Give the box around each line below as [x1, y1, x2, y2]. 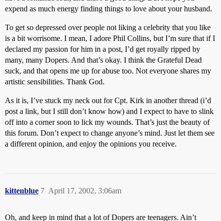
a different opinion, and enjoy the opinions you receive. [5, 140, 177, 148]
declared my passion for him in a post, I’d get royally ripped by [5, 45, 200, 53]
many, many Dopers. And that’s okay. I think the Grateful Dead [5, 56, 202, 64]
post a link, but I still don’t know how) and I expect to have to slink [5, 107, 214, 115]
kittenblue [5, 186, 38, 195]
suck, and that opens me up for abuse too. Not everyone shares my [5, 67, 211, 75]
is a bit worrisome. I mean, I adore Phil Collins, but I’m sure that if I [5, 34, 215, 42]
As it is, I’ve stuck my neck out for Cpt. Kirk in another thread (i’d [5, 96, 211, 105]
